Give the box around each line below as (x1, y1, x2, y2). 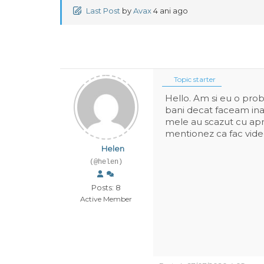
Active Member (80, 194, 132, 203)
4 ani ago (153, 6, 188, 15)
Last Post (86, 6, 120, 15)
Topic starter (172, 75, 216, 84)
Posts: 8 (91, 183, 121, 192)
